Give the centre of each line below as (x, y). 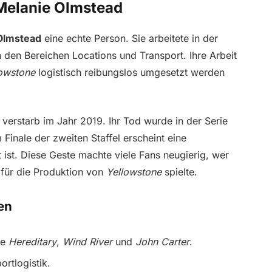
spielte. (179, 172)
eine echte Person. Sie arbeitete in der (129, 38)
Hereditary (32, 241)
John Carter (162, 241)
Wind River (87, 241)
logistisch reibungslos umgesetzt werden (130, 72)
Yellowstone (134, 172)
